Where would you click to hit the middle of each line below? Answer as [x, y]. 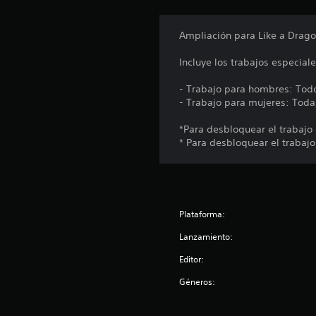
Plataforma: [202, 214]
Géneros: [197, 282]
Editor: [192, 260]
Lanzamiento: [206, 237]
